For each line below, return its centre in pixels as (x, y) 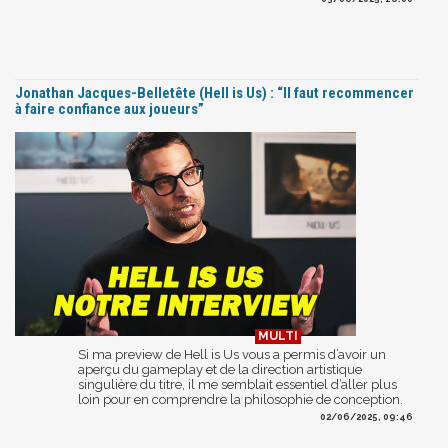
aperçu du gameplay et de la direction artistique (220, 369)
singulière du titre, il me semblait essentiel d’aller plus (237, 384)
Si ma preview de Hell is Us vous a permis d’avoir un (232, 354)
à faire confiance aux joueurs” (109, 108)
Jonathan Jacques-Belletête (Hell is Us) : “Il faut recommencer (214, 92)
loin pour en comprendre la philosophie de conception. (240, 399)
